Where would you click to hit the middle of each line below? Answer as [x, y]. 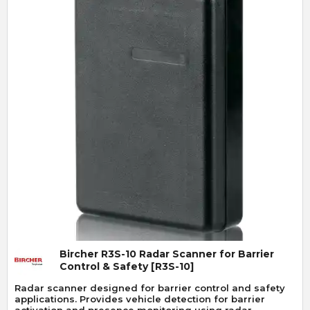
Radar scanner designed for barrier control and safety [150, 288]
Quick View [155, 172]
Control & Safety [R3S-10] [127, 267]
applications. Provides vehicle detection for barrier [140, 299]
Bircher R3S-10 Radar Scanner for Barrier [167, 254]
